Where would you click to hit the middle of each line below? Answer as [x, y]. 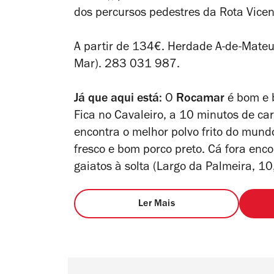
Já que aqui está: [118, 100]
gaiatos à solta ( [115, 168]
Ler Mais [157, 205]
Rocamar [200, 100]
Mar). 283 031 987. [127, 66]
